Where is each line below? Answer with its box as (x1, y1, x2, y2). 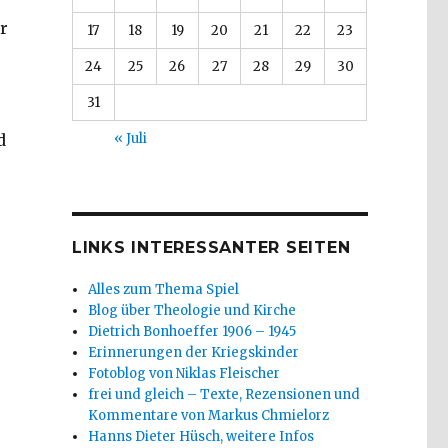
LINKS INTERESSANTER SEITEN (71, 237, 351, 257)
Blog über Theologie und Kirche (88, 301, 297, 319)
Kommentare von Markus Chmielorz (88, 406, 330, 424)
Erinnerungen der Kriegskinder (88, 343, 300, 361)
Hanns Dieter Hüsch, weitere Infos (88, 427, 315, 445)
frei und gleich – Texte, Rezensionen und (88, 385, 361, 403)
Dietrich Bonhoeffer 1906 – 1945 (88, 322, 297, 340)
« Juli (114, 129, 148, 147)
